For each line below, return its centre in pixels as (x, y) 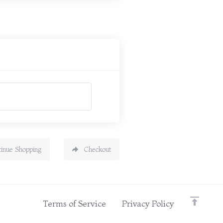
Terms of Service (75, 203)
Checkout (97, 149)
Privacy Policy (148, 203)
